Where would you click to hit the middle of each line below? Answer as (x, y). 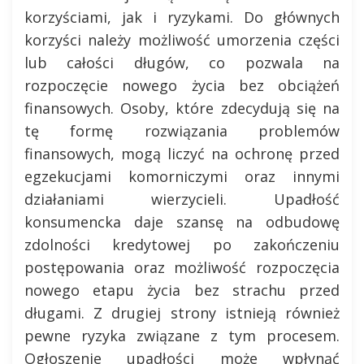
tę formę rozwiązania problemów (182, 131)
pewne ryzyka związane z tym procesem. (182, 336)
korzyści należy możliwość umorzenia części (182, 40)
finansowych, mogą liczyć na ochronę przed (182, 154)
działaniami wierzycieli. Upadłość (182, 199)
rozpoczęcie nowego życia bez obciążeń (182, 85)
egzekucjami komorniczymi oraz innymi (182, 176)
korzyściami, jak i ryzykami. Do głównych (182, 17)
